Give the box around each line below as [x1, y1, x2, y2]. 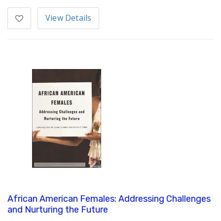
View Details [45, 12, 92, 24]
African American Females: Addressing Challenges [7, 193, 211, 205]
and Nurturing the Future [7, 204, 108, 216]
